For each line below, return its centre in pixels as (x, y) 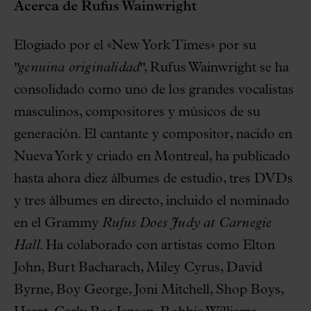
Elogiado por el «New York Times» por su (135, 45)
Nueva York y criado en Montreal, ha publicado (152, 157)
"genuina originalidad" (79, 68)
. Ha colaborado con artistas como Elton (157, 245)
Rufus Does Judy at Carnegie (187, 223)
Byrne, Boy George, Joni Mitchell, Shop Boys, (149, 290)
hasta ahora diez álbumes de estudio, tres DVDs (153, 179)
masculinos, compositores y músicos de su (137, 112)
